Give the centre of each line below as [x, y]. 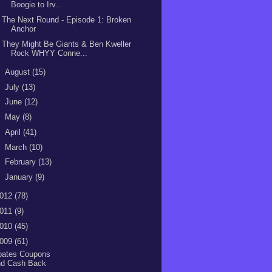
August [18, 72]
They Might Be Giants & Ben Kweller [67, 44]
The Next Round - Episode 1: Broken [67, 19]
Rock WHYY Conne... [49, 53]
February [21, 162]
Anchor [24, 29]
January [20, 177]
